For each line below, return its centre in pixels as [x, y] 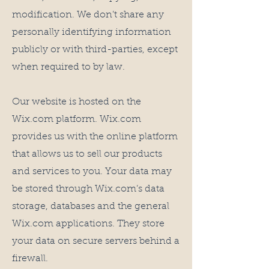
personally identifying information [92, 32]
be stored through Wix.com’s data [88, 189]
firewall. [32, 259]
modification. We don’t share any [88, 15]
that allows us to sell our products [87, 154]
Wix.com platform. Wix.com [77, 119]
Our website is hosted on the [77, 102]
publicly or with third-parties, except [95, 50]
